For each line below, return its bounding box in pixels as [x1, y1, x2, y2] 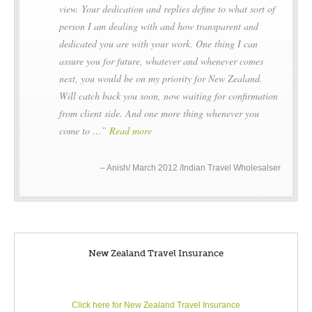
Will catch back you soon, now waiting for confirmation [59, 89, 278, 103]
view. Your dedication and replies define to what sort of [59, 2, 275, 16]
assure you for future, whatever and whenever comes [59, 54, 263, 68]
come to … [59, 124, 101, 138]
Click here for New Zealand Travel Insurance [72, 299, 240, 310]
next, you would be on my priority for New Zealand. [59, 72, 263, 86]
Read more [109, 124, 152, 138]
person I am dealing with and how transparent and [59, 19, 258, 33]
